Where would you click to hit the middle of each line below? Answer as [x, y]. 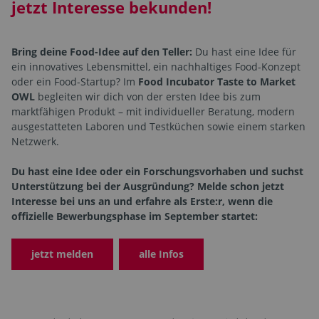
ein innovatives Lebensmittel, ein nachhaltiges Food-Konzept [156, 67]
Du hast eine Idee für [244, 52]
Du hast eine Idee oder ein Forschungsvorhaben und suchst [157, 172]
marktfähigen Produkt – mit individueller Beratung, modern [153, 112]
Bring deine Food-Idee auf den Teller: [102, 52]
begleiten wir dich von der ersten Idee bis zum [148, 97]
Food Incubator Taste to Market [217, 82]
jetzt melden [62, 254]
